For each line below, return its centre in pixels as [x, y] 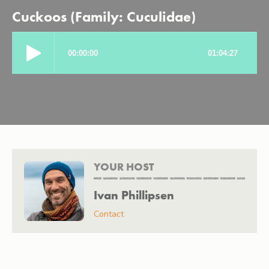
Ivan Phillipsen [134, 195]
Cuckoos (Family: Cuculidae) [104, 17]
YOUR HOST [124, 167]
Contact [109, 214]
